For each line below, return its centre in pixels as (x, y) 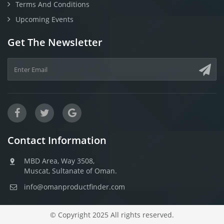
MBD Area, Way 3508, (59, 161)
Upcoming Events (44, 19)
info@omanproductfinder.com (74, 187)
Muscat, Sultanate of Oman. (70, 171)
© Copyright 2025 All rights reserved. (112, 215)
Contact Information (57, 140)
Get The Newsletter (55, 42)
